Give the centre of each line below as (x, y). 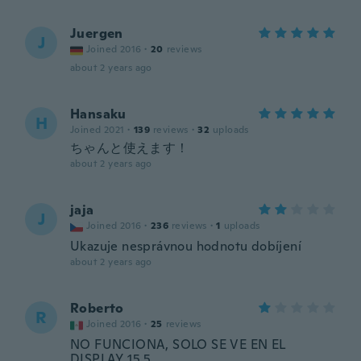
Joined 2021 (98, 130)
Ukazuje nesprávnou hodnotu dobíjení (186, 246)
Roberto (97, 308)
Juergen (97, 33)
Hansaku (98, 114)
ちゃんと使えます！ (130, 148)
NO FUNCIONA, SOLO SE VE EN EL (178, 344)
